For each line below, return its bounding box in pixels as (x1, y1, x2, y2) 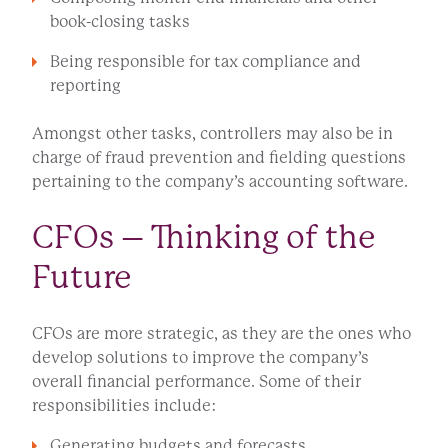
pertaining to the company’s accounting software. (32, 172, 408, 192)
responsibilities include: (32, 396, 217, 416)
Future (32, 259, 131, 297)
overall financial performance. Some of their (32, 372, 361, 392)
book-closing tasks (50, 12, 190, 32)
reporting (50, 76, 121, 96)
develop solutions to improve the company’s (32, 348, 369, 368)
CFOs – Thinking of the (32, 219, 375, 257)
